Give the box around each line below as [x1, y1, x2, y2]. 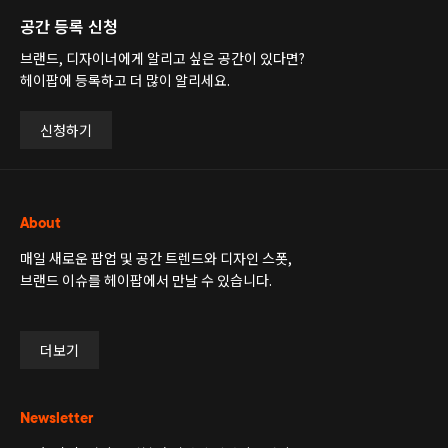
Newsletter [20, 406, 93, 428]
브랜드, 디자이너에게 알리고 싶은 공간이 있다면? [20, 47, 305, 68]
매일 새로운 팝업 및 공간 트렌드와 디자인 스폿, [20, 247, 292, 268]
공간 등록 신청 [20, 13, 118, 38]
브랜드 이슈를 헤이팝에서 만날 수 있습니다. [20, 269, 272, 290]
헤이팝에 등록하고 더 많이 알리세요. [20, 69, 230, 90]
